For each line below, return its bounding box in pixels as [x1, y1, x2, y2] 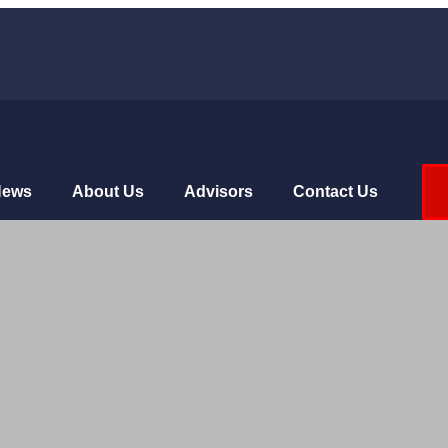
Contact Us [292, 183, 378, 200]
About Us [71, 183, 144, 200]
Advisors [183, 183, 253, 200]
